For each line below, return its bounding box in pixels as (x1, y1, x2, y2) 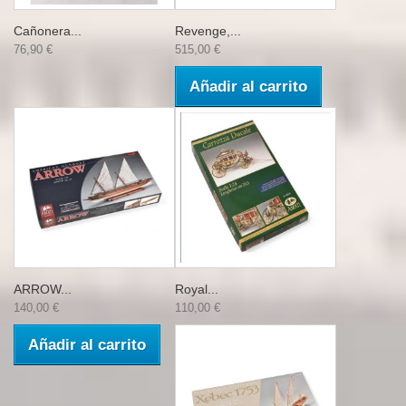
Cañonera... (14, 24, 82, 38)
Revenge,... (175, 24, 241, 38)
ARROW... (14, 282, 72, 296)
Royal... (175, 282, 218, 296)
